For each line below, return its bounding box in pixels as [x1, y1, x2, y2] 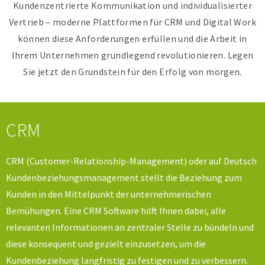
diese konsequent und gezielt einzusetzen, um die [6, 237, 206, 250]
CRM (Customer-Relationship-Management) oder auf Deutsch [6, 154, 257, 167]
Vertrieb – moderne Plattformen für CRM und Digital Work [9, 15, 256, 28]
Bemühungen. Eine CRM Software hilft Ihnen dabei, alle [6, 204, 226, 216]
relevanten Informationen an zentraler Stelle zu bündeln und [6, 221, 254, 233]
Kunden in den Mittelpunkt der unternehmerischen [6, 188, 211, 200]
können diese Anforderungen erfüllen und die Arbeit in [18, 32, 247, 44]
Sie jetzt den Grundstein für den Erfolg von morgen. [23, 65, 242, 77]
